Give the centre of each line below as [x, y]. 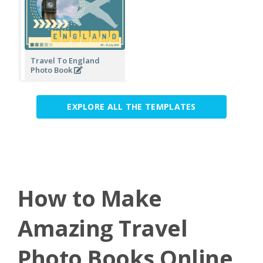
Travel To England [65, 60]
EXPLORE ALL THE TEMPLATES [131, 106]
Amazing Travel [102, 227]
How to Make [90, 198]
